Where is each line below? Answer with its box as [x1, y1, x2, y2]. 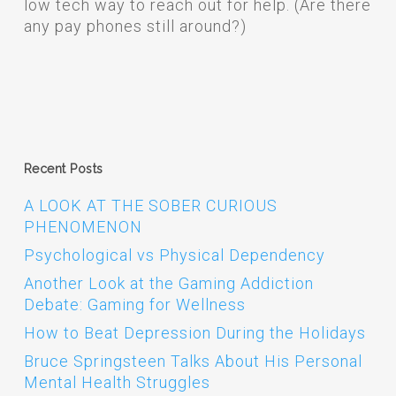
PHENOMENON [23, 217, 142, 236]
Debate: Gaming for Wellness [23, 295, 246, 314]
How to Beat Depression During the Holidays [23, 324, 366, 342]
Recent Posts [23, 162, 103, 176]
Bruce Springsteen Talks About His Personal [23, 352, 362, 370]
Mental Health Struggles [23, 373, 210, 392]
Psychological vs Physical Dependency [23, 246, 325, 264]
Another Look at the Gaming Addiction [23, 274, 314, 293]
